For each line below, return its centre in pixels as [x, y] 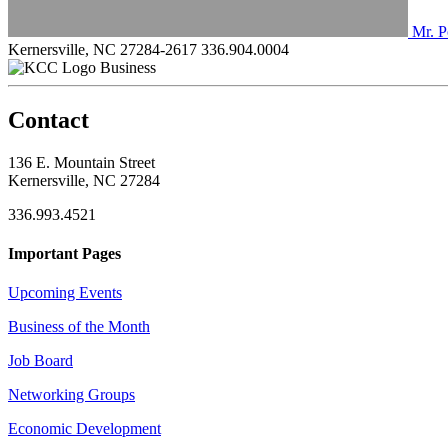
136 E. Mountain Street [81, 162]
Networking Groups [71, 395]
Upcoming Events [65, 293]
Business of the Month [79, 327]
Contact [48, 119]
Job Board [40, 361]
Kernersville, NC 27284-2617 [102, 49]
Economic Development [84, 429]
